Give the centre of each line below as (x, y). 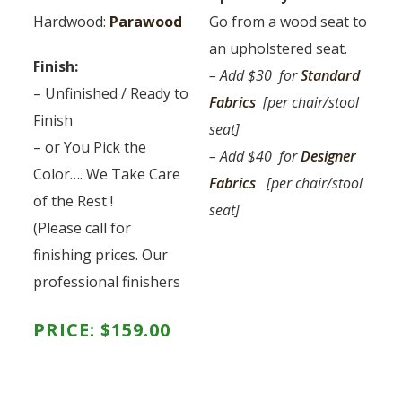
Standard (331, 75)
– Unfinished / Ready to (111, 93)
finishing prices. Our (101, 255)
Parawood (146, 22)
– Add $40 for (255, 156)
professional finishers (107, 282)
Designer (329, 156)
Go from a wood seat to (288, 22)
